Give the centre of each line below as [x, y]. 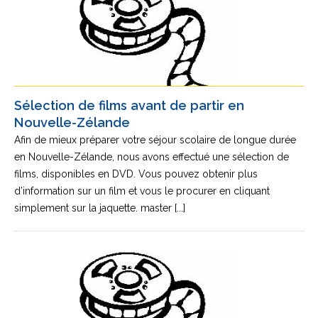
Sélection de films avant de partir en [129, 105]
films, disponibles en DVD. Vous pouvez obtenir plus [136, 174]
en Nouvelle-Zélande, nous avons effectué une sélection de [152, 157]
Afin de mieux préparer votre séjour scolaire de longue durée [155, 140]
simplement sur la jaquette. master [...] [100, 208]
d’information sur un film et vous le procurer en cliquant [142, 191]
